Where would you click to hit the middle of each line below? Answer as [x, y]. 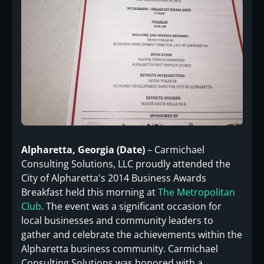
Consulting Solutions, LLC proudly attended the [126, 164]
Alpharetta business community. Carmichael [120, 249]
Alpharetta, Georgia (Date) [83, 150]
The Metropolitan [197, 192]
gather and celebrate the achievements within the [132, 235]
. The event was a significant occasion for [131, 207]
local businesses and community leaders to [117, 221]
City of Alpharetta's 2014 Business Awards [114, 178]
